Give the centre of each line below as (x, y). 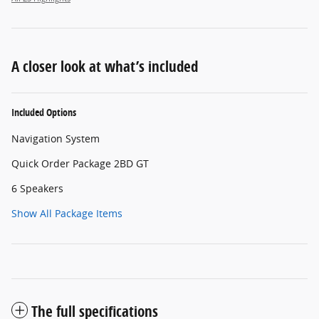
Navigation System (56, 138)
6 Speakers (37, 188)
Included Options (44, 112)
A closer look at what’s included (105, 66)
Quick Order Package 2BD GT (80, 163)
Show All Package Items (67, 213)
